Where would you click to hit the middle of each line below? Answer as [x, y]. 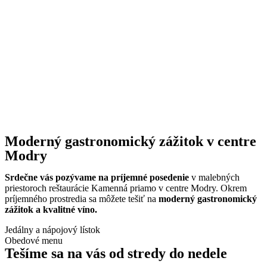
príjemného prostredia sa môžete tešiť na [80, 199]
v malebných [214, 177]
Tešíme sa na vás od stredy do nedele [116, 253]
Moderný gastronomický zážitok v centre [131, 141]
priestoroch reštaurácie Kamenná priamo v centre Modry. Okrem [126, 188]
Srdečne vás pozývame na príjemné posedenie [97, 177]
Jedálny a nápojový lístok [52, 230]
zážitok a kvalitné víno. [51, 209]
